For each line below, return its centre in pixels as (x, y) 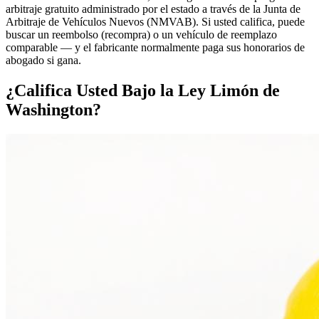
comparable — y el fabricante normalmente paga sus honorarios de (155, 47)
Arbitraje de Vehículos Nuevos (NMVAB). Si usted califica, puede (155, 21)
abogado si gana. (43, 60)
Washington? (53, 109)
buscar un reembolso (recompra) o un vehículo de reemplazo (141, 34)
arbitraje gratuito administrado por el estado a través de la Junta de (153, 9)
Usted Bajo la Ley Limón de (178, 90)
